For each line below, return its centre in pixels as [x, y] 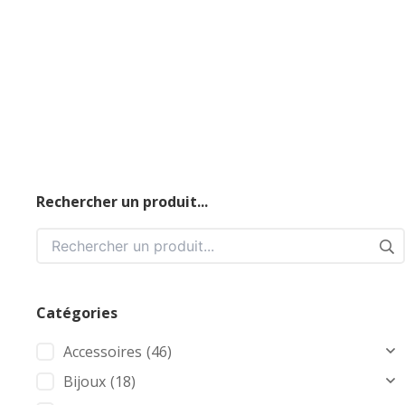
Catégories [77, 313]
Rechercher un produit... [122, 202]
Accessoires [103, 352]
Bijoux [85, 381]
